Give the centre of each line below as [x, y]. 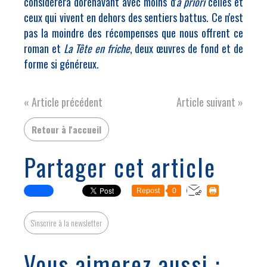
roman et [44, 48]
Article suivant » [210, 102]
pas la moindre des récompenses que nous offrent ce [133, 33]
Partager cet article [120, 167]
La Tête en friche [97, 48]
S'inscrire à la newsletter [66, 223]
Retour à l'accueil [66, 129]
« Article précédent [63, 102]
